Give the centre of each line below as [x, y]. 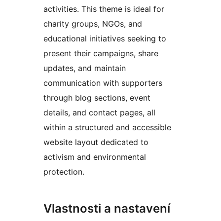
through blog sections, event [97, 97]
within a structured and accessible [107, 127]
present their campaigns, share [101, 53]
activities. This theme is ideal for [104, 9]
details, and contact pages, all [99, 112]
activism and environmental [95, 157]
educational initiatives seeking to [105, 38]
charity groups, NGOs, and [93, 23]
